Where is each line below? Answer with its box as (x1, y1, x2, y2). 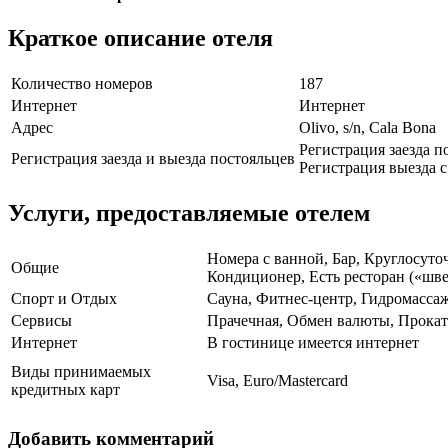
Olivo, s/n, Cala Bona (299, 119, 436, 137)
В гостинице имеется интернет (207, 334, 419, 352)
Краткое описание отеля (8, 25, 273, 52)
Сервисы (11, 312, 72, 330)
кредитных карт (11, 381, 120, 399)
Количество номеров (11, 75, 153, 93)
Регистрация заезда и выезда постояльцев (11, 150, 295, 168)
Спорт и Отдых (11, 290, 117, 308)
